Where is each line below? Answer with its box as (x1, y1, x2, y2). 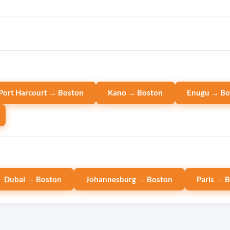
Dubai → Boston (4, 174, 62, 184)
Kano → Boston (108, 88, 163, 98)
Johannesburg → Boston (86, 174, 173, 184)
